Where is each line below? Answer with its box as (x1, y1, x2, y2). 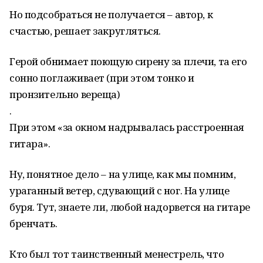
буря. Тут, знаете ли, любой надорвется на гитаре (9, 200, 250, 214)
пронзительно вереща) (9, 87, 120, 101)
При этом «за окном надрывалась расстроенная (9, 120, 244, 134)
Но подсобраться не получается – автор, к (9, 8, 213, 21)
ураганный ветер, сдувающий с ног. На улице (9, 184, 230, 197)
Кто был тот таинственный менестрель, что (9, 247, 224, 261)
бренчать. (9, 217, 58, 230)
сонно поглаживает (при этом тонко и (9, 71, 194, 85)
